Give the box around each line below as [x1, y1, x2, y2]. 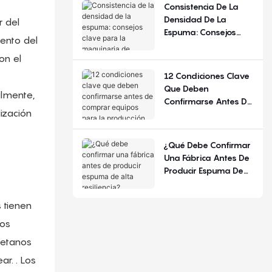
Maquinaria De [163, 52, 223, 63]
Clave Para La [163, 39, 220, 50]
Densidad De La [163, 13, 226, 24]
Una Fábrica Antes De [163, 152, 250, 163]
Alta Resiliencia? [163, 177, 229, 188]
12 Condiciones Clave [163, 70, 250, 81]
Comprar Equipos [163, 108, 233, 119]
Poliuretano [163, 77, 211, 88]
